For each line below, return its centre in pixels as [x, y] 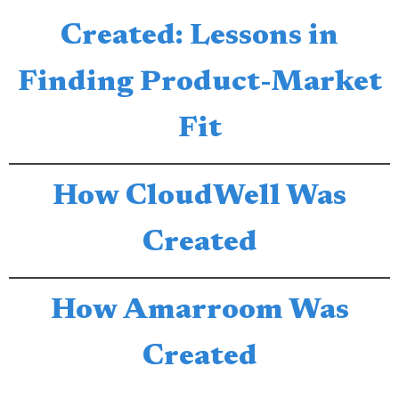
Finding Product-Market [199, 83]
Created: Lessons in [199, 37]
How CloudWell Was [199, 197]
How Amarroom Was [199, 311]
